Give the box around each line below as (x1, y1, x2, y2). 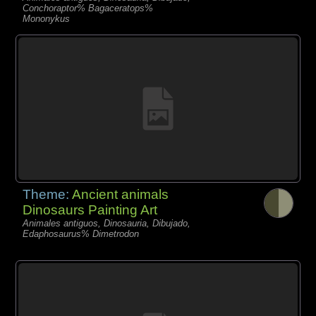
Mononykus (23, 13, 71, 24)
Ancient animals (72, 186, 169, 202)
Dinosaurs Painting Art (23, 202, 158, 217)
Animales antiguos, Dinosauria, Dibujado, (23, 217, 191, 229)
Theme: (23, 186, 73, 202)
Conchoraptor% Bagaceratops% (23, 2, 154, 13)
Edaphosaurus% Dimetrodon (23, 228, 140, 239)
